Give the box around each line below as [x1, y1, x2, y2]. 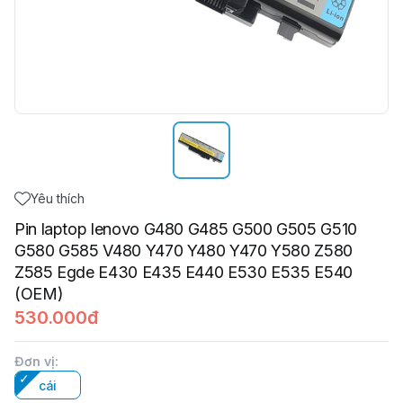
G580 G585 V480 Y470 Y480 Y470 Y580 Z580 [14, 241, 353, 260]
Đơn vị [14, 354, 55, 369]
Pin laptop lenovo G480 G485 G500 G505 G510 [14, 219, 357, 238]
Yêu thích [31, 191, 85, 206]
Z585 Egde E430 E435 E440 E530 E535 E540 [14, 263, 353, 282]
